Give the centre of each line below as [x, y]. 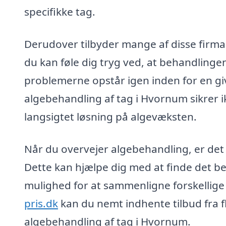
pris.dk [41, 203]
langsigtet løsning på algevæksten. [110, 116]
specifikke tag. [60, 12]
